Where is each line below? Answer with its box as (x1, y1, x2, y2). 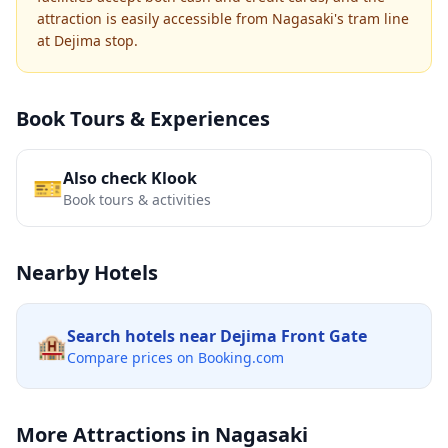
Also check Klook (63, 167, 197, 189)
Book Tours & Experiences (16, 105, 270, 132)
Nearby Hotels (16, 259, 158, 286)
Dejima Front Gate (220, 325, 367, 347)
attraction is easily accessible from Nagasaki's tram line (37, 9, 409, 28)
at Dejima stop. (37, 31, 138, 50)
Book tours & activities (63, 190, 211, 209)
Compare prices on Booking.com (67, 348, 284, 367)
